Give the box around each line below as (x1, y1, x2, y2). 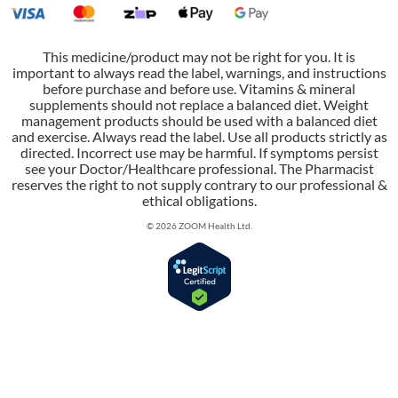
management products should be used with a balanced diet (20, 111, 378, 129)
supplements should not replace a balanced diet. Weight (29, 95, 369, 113)
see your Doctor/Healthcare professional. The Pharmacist (24, 159, 374, 177)
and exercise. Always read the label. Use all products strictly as (11, 127, 387, 145)
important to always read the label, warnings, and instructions (12, 63, 386, 81)
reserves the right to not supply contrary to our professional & (11, 175, 387, 193)
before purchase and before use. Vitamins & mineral (43, 79, 355, 97)
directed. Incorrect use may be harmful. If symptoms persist (20, 143, 378, 161)
